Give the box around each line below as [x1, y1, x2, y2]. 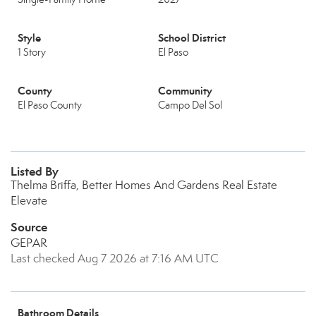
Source [11, 219, 47, 235]
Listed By [11, 164, 59, 179]
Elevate [11, 193, 47, 208]
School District [158, 31, 226, 44]
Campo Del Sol [158, 99, 222, 111]
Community [158, 84, 212, 97]
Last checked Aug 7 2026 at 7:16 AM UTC [11, 251, 219, 266]
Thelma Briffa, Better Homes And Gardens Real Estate [11, 178, 277, 193]
